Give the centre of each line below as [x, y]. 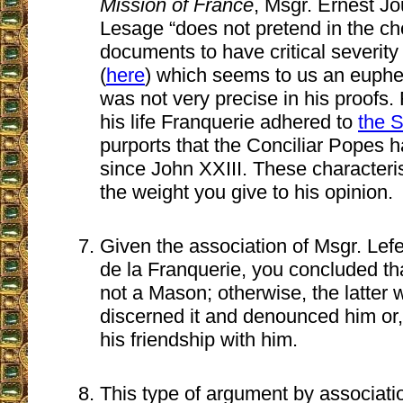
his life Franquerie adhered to [229, 121]
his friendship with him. [199, 339]
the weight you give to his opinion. [246, 192]
